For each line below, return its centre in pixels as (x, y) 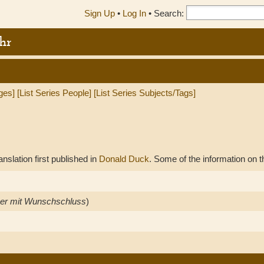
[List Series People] (54, 93)
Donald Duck (124, 159)
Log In (134, 13)
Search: (169, 13)
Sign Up (100, 13)
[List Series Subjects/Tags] (145, 93)
